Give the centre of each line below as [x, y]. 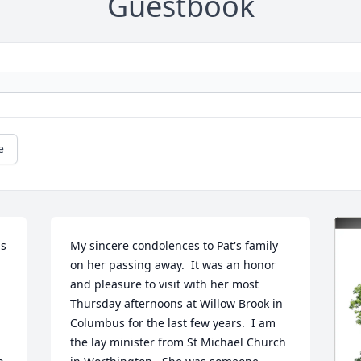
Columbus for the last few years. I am [173, 323]
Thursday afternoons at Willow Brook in [177, 303]
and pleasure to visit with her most [165, 284]
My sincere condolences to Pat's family [174, 245]
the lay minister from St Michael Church [178, 342]
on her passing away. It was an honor [173, 265]
